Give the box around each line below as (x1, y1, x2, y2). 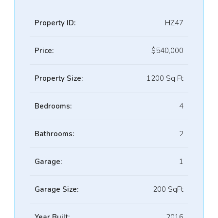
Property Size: (35, 73, 83, 83)
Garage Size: (35, 184, 78, 194)
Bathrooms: (35, 129, 74, 139)
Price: (35, 46, 54, 55)
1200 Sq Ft (146, 73, 183, 83)
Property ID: (35, 18, 75, 28)
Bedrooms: (35, 101, 72, 111)
